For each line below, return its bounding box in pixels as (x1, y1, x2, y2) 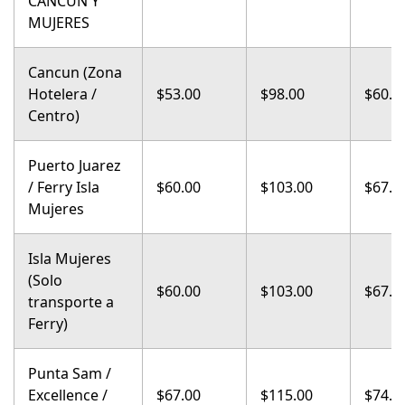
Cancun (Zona (28, 62, 122, 82)
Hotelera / (28, 84, 97, 104)
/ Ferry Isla (28, 177, 99, 197)
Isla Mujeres (28, 249, 111, 268)
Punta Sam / (28, 363, 111, 383)
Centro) (28, 106, 80, 126)
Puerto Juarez (28, 155, 121, 175)
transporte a (28, 292, 114, 312)
